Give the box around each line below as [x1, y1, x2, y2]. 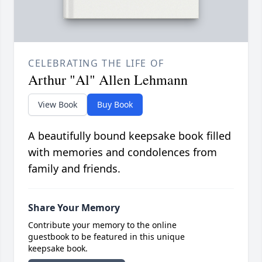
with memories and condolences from [28, 145, 217, 160]
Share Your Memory [28, 201, 120, 215]
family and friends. [28, 161, 120, 176]
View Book [38, 99, 77, 111]
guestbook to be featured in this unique [28, 231, 185, 243]
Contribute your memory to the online [28, 219, 177, 231]
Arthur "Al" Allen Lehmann [28, 70, 188, 89]
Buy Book [97, 99, 133, 111]
